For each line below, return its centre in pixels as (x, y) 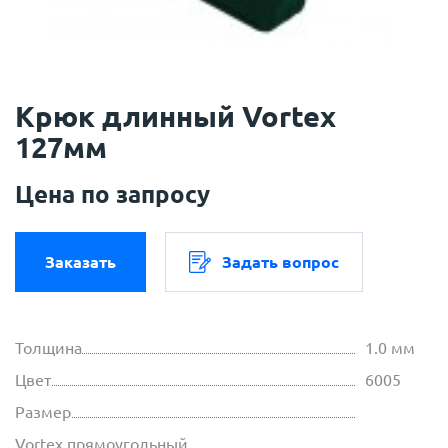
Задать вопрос (280, 262)
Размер (43, 412)
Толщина (48, 348)
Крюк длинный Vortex (175, 116)
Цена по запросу (112, 195)
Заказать (80, 262)
